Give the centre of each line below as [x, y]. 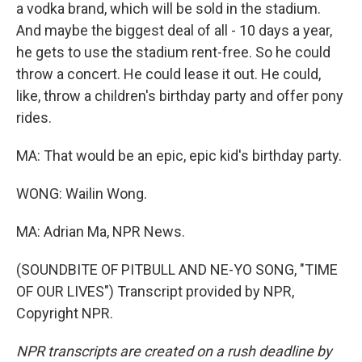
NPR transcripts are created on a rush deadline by [174, 351]
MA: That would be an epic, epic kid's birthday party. [179, 156]
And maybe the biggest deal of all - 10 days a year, [174, 30]
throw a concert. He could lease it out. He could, [168, 74]
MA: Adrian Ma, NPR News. [101, 232]
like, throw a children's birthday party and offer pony [180, 96]
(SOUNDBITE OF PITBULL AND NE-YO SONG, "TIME [177, 269]
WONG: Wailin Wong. [82, 194]
